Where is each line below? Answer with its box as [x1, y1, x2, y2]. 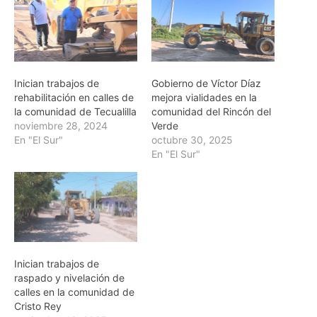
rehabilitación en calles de [14, 91, 134, 103]
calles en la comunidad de [14, 286, 134, 299]
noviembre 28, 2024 [14, 119, 108, 132]
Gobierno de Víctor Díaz [151, 76, 261, 89]
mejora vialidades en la [151, 91, 257, 103]
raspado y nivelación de [14, 272, 125, 284]
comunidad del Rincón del [151, 105, 271, 117]
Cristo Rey [14, 300, 62, 313]
